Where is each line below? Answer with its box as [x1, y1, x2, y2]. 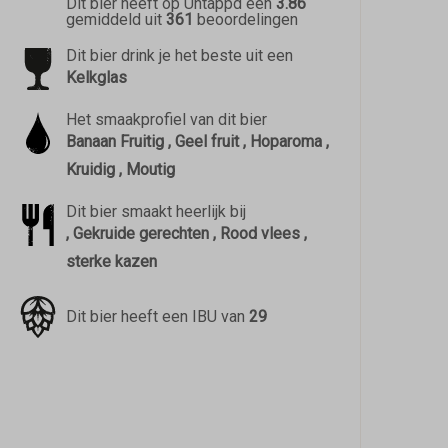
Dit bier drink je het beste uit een [65, 46, 293, 65]
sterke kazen [65, 252, 157, 271]
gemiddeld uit [65, 10, 166, 29]
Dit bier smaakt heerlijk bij [65, 202, 246, 221]
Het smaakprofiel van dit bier [65, 110, 267, 129]
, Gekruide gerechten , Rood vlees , [65, 224, 307, 243]
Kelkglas [65, 68, 127, 87]
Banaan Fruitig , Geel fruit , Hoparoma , [65, 132, 329, 151]
